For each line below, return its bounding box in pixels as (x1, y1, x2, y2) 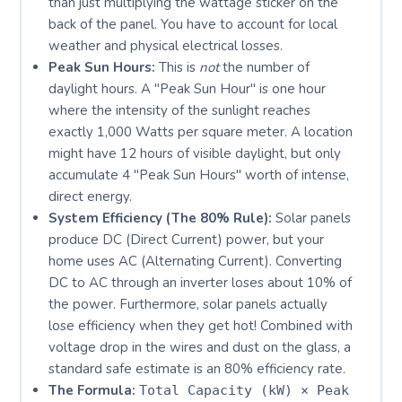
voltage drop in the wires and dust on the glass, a (48, 338, 351, 356)
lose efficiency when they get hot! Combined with (48, 317, 353, 335)
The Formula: (48, 381, 135, 399)
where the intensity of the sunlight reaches (48, 101, 310, 119)
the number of (218, 58, 310, 76)
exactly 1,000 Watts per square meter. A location (48, 123, 353, 141)
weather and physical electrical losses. (48, 37, 283, 55)
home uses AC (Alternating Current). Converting (48, 252, 342, 270)
